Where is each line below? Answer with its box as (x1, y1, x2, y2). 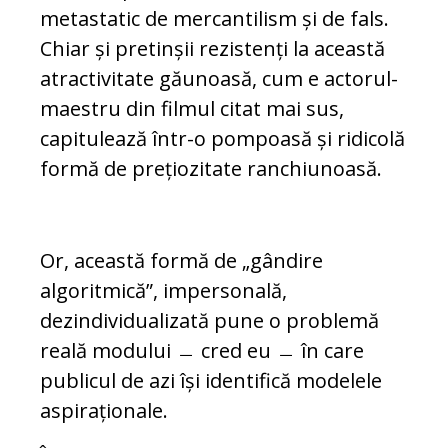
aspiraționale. (40, 397, 168, 425)
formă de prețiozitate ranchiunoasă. (40, 155, 382, 183)
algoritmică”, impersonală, (40, 277, 287, 305)
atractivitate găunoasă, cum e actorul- (40, 65, 398, 93)
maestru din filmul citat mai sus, (40, 95, 344, 123)
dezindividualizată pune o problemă (40, 307, 379, 335)
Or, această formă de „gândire (40, 247, 323, 275)
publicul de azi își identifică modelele (40, 367, 382, 395)
